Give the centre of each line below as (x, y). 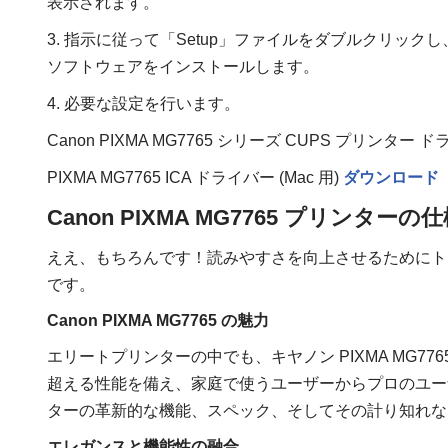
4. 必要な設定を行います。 (143, 104)
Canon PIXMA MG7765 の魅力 (158, 321)
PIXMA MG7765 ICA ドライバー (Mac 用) (195, 178)
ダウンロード (391, 178)
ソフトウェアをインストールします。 (183, 67)
